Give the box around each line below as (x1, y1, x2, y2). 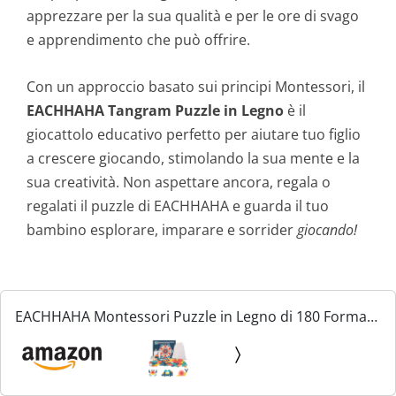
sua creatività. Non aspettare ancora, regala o (27, 171, 331, 192)
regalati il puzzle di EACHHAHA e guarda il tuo (27, 195, 329, 216)
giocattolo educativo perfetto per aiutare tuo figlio (27, 124, 361, 144)
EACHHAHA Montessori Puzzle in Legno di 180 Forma (15, 306, 367, 326)
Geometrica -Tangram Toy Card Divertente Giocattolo (15, 330, 372, 350)
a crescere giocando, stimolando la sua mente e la (27, 148, 360, 168)
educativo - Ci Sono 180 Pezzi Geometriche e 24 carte (15, 354, 368, 374)
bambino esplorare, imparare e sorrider (27, 219, 293, 240)
